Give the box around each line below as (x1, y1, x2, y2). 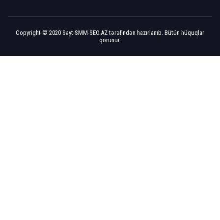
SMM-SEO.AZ (75, 29, 108, 36)
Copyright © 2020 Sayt (16, 29, 75, 36)
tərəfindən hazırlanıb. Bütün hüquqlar (108, 29, 204, 36)
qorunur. (99, 36, 121, 44)
